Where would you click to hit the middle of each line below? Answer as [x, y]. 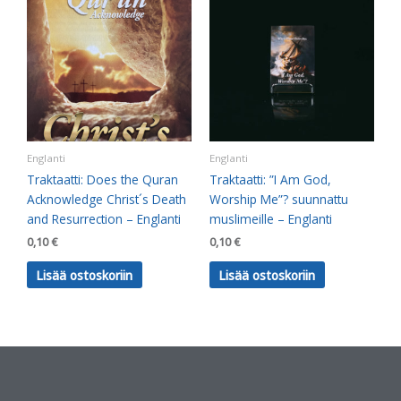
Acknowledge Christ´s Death [107, 199]
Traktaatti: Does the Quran [102, 179]
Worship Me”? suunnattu [279, 199]
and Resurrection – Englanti [104, 218]
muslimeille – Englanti [271, 218]
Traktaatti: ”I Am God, [270, 179]
